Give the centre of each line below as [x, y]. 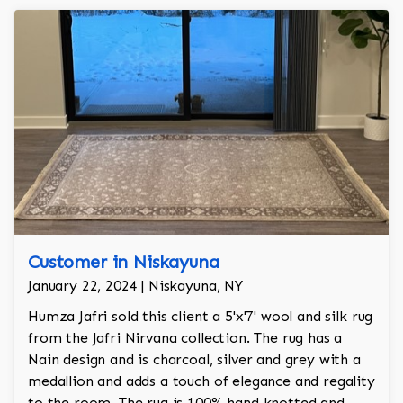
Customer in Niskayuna [124, 262]
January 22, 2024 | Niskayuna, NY [135, 286]
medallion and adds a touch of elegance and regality [201, 381]
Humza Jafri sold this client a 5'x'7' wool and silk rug [201, 317]
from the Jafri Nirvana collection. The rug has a [185, 338]
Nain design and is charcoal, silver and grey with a [194, 360]
